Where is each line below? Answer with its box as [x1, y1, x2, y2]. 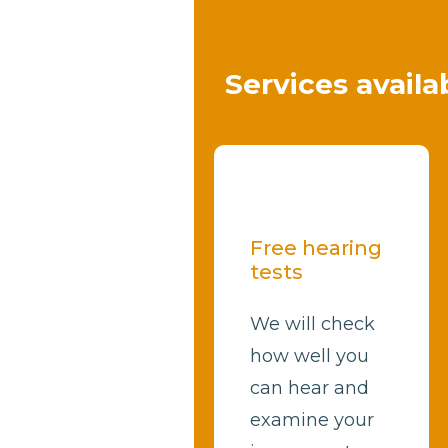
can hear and [250, 376, 370, 399]
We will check [250, 312, 376, 335]
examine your [250, 408, 375, 431]
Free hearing [250, 235, 383, 260]
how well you [250, 344, 370, 367]
